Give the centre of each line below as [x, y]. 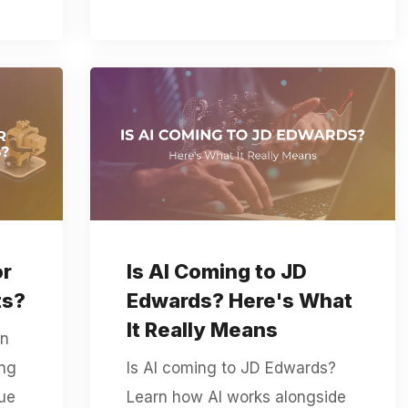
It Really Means [202, 329]
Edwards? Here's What [239, 300]
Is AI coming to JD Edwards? [231, 367]
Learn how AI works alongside [236, 397]
